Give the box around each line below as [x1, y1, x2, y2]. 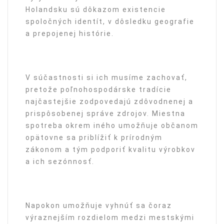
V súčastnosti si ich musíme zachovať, [25, 73, 187, 81]
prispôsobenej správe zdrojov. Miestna [25, 109, 185, 117]
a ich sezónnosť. [25, 157, 94, 165]
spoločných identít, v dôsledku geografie [25, 17, 194, 25]
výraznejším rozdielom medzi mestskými [25, 213, 194, 221]
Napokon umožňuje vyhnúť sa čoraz [25, 201, 172, 209]
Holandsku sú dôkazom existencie [25, 5, 166, 13]
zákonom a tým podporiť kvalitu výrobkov [25, 145, 195, 153]
